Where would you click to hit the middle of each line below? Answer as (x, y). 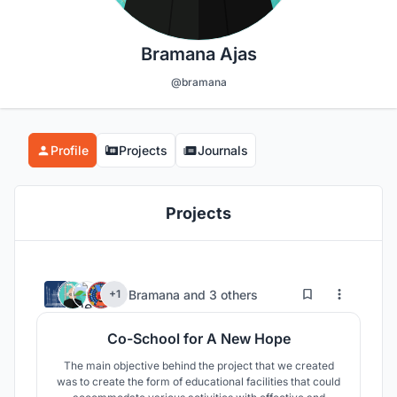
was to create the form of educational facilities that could (198, 382)
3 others (234, 294)
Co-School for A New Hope (198, 339)
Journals (223, 151)
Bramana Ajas (198, 54)
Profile (70, 151)
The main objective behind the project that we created (198, 366)
